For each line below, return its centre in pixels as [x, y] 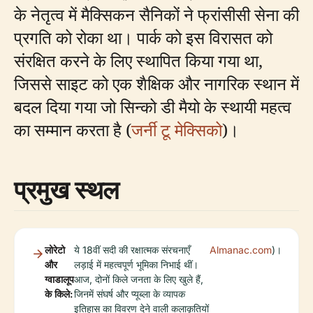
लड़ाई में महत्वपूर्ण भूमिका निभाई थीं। [136, 264]
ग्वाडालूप [59, 279]
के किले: [59, 294]
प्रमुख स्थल [67, 190]
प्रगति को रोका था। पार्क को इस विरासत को [143, 37]
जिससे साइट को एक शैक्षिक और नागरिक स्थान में [156, 83]
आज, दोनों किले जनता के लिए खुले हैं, [139, 279]
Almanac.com [241, 250]
